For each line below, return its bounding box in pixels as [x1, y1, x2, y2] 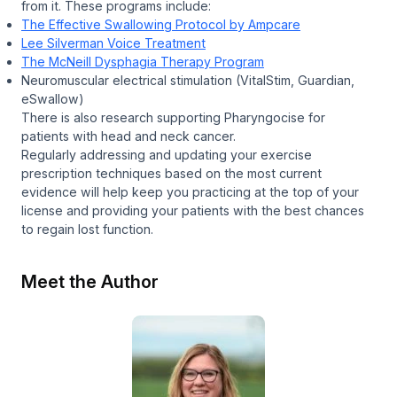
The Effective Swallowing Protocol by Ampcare [21, 16, 300, 32]
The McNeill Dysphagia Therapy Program [21, 53, 264, 69]
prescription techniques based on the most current [21, 165, 322, 181]
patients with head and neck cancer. [21, 128, 236, 144]
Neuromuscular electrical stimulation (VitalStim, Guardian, [21, 72, 354, 88]
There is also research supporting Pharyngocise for [21, 109, 325, 125]
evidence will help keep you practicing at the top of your [21, 183, 359, 199]
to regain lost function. [21, 221, 153, 237]
